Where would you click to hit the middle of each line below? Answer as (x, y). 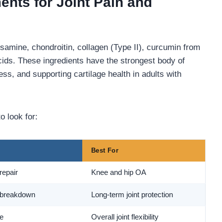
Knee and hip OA (119, 173)
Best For (105, 151)
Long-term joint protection (132, 195)
